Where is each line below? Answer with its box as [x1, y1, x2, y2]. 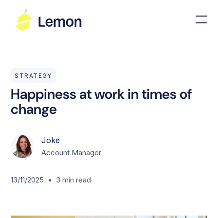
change [11, 100, 57, 119]
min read [62, 175, 91, 184]
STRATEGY [15, 72, 52, 79]
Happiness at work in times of [11, 85, 192, 104]
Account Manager [41, 148, 102, 158]
